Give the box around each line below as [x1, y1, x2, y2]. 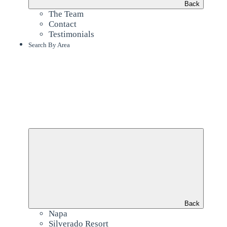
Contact [48, 19, 77, 29]
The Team [48, 9, 84, 19]
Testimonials [48, 29, 94, 39]
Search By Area [28, 41, 70, 49]
